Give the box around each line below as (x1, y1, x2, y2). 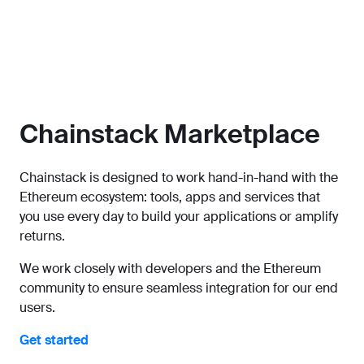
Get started (19, 331, 89, 349)
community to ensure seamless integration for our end (19, 279, 338, 297)
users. (19, 299, 55, 317)
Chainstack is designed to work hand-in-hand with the (19, 169, 338, 187)
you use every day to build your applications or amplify (19, 208, 338, 226)
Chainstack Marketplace (19, 117, 320, 152)
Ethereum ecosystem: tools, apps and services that (19, 188, 320, 206)
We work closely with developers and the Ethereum (19, 260, 321, 278)
